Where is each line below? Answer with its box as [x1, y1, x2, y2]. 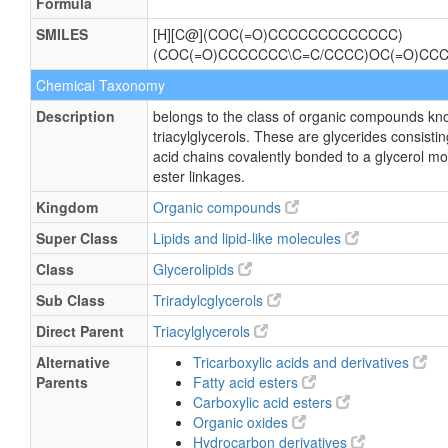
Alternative [36, 352, 110, 372]
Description [36, 106, 115, 126]
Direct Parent [36, 321, 124, 341]
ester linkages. [153, 166, 245, 186]
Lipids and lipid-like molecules [153, 228, 345, 248]
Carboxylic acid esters [193, 392, 336, 412]
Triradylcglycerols [153, 290, 267, 310]
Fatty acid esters [193, 372, 302, 392]
